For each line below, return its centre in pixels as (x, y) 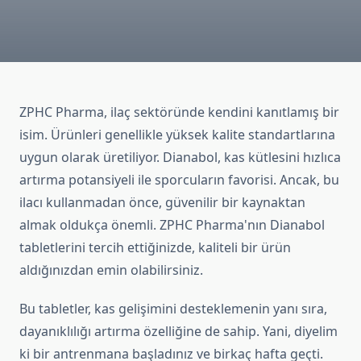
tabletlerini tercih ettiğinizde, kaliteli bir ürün (155, 248)
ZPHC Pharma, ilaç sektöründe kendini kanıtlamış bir (179, 112)
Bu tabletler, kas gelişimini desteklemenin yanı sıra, (173, 309)
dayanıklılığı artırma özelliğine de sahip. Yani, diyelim (178, 332)
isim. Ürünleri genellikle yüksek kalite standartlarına (177, 135)
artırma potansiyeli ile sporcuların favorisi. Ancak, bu (179, 180)
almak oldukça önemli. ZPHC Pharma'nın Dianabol (172, 225)
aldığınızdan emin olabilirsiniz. (111, 270)
